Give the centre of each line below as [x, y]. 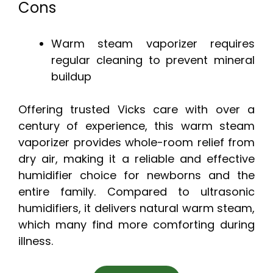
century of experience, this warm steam [136, 126]
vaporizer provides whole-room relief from [136, 143]
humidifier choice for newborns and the [136, 175]
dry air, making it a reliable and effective [136, 159]
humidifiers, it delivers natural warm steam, [136, 208]
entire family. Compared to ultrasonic [136, 192]
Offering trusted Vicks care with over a [136, 110]
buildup [71, 77]
